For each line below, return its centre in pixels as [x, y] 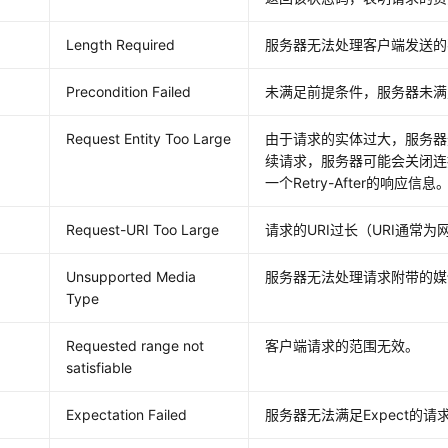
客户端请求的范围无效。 [342, 345]
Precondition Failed [129, 91]
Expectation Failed [127, 414]
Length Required [121, 44]
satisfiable [99, 367]
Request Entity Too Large [149, 138]
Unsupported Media [131, 276]
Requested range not [135, 345]
